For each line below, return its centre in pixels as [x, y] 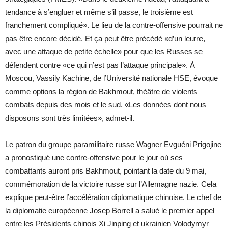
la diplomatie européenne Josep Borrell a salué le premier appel [110, 210]
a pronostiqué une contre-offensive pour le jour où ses [94, 157]
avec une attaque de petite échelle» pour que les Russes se [104, 51]
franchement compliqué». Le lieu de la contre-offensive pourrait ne [114, 25]
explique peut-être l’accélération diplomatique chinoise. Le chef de [113, 197]
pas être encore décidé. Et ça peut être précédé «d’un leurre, [105, 38]
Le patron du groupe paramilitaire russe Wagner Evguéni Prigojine [113, 144]
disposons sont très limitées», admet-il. [70, 118]
